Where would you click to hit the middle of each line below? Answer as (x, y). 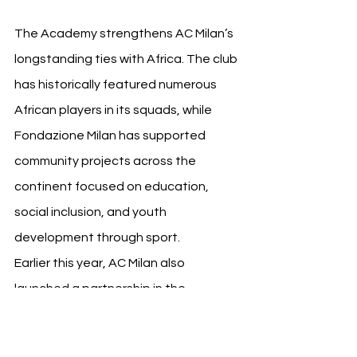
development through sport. (97, 237)
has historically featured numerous (117, 84)
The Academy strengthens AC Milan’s (125, 33)
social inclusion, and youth (92, 212)
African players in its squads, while (114, 110)
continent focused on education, (113, 186)
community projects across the (106, 161)
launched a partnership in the (101, 288)
